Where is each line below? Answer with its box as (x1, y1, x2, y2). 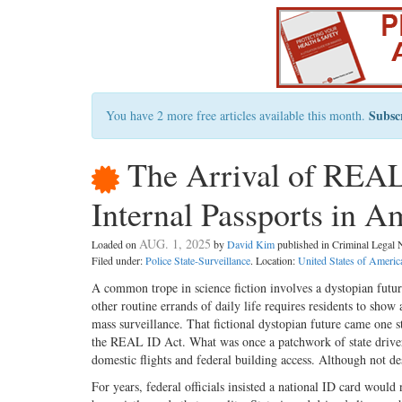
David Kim (227, 237, 275, 252)
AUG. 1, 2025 (139, 235, 211, 253)
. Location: (250, 253, 298, 268)
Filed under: (92, 253, 145, 268)
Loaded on (92, 237, 139, 252)
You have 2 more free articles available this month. (106, 107, 369, 124)
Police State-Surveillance (145, 253, 250, 268)
